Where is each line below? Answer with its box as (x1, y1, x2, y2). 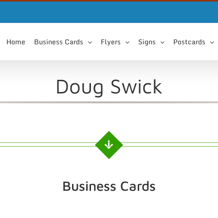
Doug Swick (55, 73, 163, 98)
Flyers (101, 36, 121, 47)
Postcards (173, 36, 205, 47)
